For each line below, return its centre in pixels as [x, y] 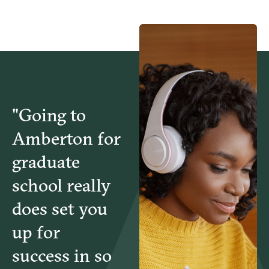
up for [36, 232]
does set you [60, 208]
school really [61, 185]
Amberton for [66, 138]
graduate [46, 162]
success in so [62, 255]
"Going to [49, 115]
